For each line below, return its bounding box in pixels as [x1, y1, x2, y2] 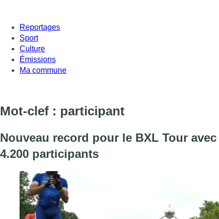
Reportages [20, 22, 60, 31]
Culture [20, 44, 45, 53]
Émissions [20, 55, 56, 64]
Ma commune [20, 66, 66, 74]
